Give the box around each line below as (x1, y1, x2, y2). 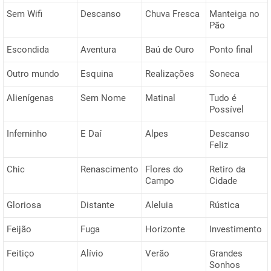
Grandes (209, 247, 243, 259)
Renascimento (80, 163, 139, 175)
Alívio (80, 247, 103, 259)
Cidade (209, 175, 237, 186)
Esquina (80, 68, 113, 79)
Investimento (209, 223, 262, 235)
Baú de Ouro (145, 44, 194, 55)
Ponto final (209, 44, 253, 55)
